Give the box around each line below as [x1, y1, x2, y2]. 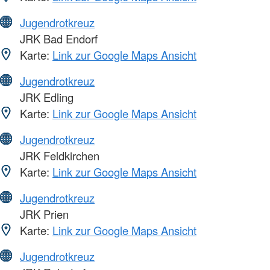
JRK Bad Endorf [17, 30, 98, 46]
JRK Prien [17, 206, 69, 222]
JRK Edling [17, 89, 74, 105]
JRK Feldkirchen [17, 147, 99, 163]
